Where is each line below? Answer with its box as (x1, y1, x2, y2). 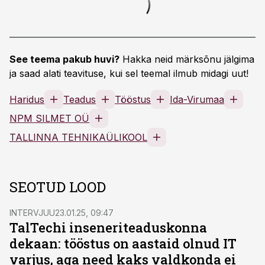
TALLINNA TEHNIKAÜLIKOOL (9, 131, 147, 143)
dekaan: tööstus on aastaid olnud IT (9, 235, 237, 252)
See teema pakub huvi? (9, 53, 119, 65)
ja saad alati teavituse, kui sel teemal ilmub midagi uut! (9, 67, 248, 79)
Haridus (9, 93, 44, 105)
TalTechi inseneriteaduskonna (9, 219, 207, 236)
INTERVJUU (9, 208, 55, 218)
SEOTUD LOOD (9, 177, 106, 196)
